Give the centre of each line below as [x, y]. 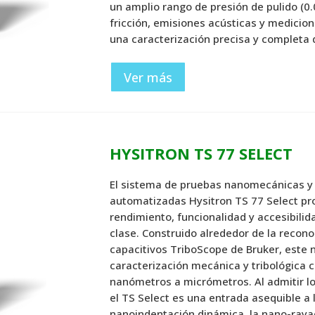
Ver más [148, 77]
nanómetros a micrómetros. [182, 281]
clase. [126, 232]
